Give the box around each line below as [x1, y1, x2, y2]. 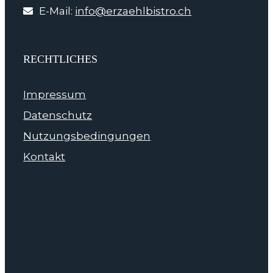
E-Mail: [39, 5, 76, 17]
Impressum [23, 88, 87, 101]
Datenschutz [23, 109, 93, 121]
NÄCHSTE [23, 200, 125, 225]
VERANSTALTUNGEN [23, 231, 241, 255]
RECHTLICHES [23, 53, 98, 65]
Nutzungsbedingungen [23, 130, 151, 142]
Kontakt [23, 151, 66, 163]
